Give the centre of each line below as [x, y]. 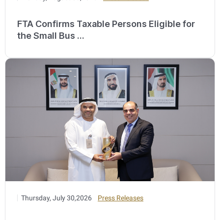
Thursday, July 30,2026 [56, 198]
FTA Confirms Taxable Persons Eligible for [106, 24]
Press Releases [121, 198]
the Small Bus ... [51, 35]
